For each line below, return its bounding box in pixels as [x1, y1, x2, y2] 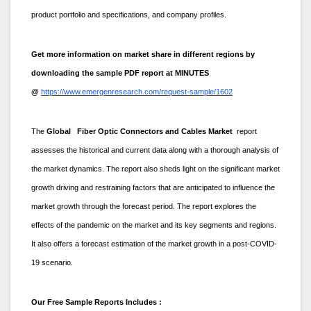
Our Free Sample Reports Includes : [31, 297, 162, 306]
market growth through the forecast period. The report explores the [31, 201, 256, 210]
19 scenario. [31, 258, 75, 267]
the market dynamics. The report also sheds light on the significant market [31, 164, 280, 173]
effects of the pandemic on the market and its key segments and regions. [31, 220, 276, 229]
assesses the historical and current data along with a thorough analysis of [31, 145, 278, 154]
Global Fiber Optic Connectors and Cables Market [47, 126, 237, 135]
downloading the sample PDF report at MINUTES [31, 68, 209, 77]
